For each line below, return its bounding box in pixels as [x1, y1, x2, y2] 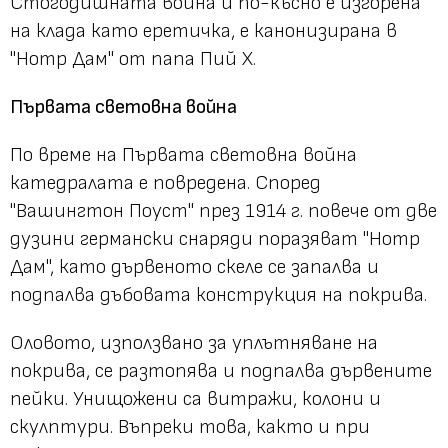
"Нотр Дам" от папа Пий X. [10, 47, 261, 72]
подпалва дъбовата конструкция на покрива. [10, 283, 427, 308]
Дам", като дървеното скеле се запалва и [10, 255, 379, 280]
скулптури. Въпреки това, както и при [10, 415, 370, 440]
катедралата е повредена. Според [10, 171, 321, 196]
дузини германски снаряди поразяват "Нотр [10, 227, 420, 252]
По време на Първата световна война [10, 143, 357, 168]
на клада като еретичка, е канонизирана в [10, 19, 397, 44]
